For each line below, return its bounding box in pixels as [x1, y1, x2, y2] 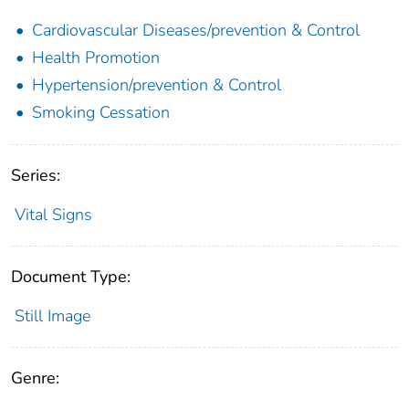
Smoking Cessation [32, 100, 170, 123]
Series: [11, 163, 60, 186]
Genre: [11, 366, 59, 389]
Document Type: [11, 265, 131, 288]
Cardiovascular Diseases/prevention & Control [32, 18, 360, 41]
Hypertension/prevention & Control [32, 73, 281, 96]
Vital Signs [14, 203, 92, 225]
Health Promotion [32, 46, 160, 68]
